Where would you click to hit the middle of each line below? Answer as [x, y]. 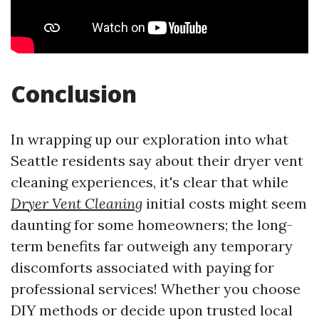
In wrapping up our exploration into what [150, 140]
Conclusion [74, 94]
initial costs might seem [225, 204]
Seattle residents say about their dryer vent [157, 161]
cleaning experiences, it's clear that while [150, 182]
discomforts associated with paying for [142, 268]
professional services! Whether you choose [156, 289]
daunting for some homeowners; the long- [152, 225]
